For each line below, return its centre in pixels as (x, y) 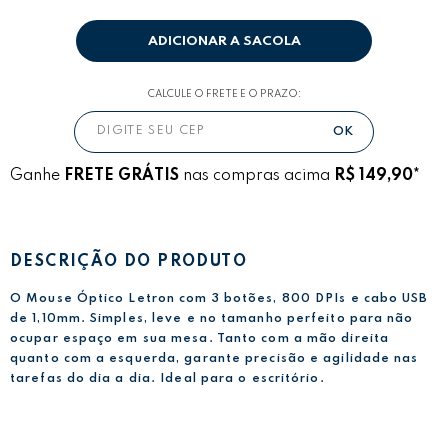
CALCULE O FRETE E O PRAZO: (224, 93)
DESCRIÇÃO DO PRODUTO (128, 262)
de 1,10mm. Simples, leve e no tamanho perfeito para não (212, 318)
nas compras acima (256, 175)
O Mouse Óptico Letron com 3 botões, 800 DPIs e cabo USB (219, 298)
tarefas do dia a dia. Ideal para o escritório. (167, 378)
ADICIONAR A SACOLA (224, 41)
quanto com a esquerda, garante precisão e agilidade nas (214, 358)
